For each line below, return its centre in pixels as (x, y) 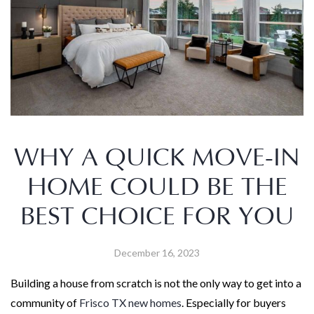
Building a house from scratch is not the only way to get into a (156, 282)
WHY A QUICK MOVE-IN (157, 158)
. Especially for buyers (234, 302)
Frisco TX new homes (130, 302)
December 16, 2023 (157, 252)
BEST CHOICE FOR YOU (157, 217)
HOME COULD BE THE (157, 187)
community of (45, 302)
